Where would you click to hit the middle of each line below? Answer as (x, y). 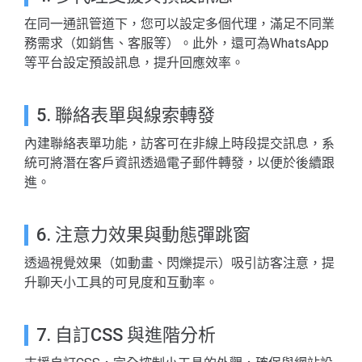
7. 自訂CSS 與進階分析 (126, 335)
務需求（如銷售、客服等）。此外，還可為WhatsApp (177, 44)
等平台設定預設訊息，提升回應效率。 (134, 63)
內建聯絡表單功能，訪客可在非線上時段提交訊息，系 (179, 144)
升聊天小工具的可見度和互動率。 (121, 283)
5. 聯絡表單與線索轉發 (126, 116)
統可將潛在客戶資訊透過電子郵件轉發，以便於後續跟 (179, 163)
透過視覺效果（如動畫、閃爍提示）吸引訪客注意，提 (179, 263)
